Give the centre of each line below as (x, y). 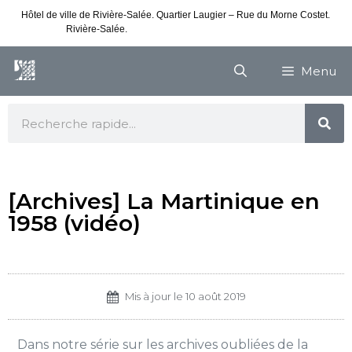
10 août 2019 (216, 296)
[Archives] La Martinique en (164, 201)
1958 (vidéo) (74, 223)
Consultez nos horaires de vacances (207, 29)
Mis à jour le (155, 296)
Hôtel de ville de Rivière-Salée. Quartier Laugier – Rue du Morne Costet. (175, 15)
